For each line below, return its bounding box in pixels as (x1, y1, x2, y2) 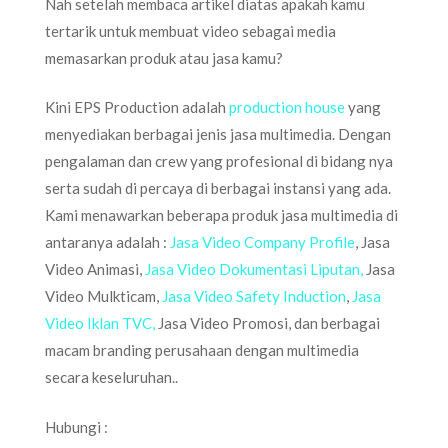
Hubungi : (45, 417, 108, 436)
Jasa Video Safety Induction (162, 287, 346, 305)
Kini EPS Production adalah (45, 98, 229, 116)
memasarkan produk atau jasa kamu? (45, 48, 283, 67)
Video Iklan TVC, (45, 314, 155, 332)
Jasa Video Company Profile (170, 233, 355, 251)
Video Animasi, (45, 260, 145, 278)
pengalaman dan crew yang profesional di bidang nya (45, 152, 393, 170)
